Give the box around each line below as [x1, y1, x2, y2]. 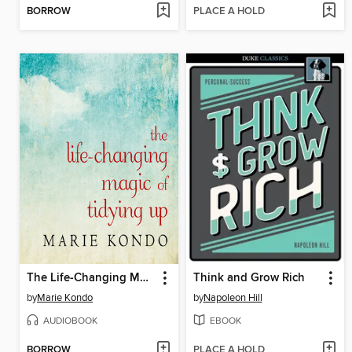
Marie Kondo [37, 291, 93, 305]
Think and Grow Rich [192, 271, 305, 286]
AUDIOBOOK [43, 314, 97, 327]
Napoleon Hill [203, 291, 262, 305]
